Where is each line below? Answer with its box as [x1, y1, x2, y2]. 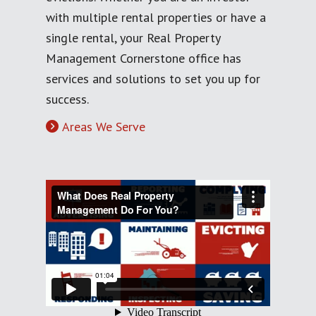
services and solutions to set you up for [46, 70, 260, 87]
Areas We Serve [62, 118, 145, 135]
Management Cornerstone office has [46, 49, 241, 66]
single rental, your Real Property [46, 29, 220, 46]
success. [46, 90, 89, 107]
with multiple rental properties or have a [46, 8, 266, 25]
